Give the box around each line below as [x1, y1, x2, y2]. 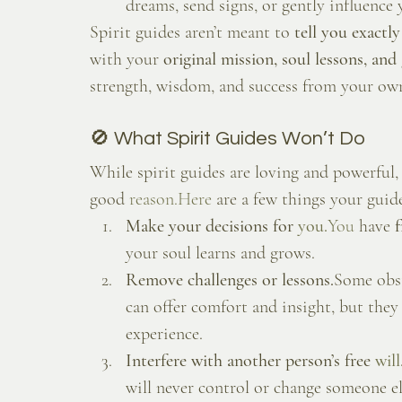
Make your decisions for [126, 215, 298, 238]
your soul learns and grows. [126, 242, 315, 265]
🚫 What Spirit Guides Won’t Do [90, 128, 365, 150]
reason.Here [129, 188, 212, 211]
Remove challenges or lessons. [126, 269, 334, 292]
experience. [126, 323, 203, 345]
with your [90, 48, 163, 71]
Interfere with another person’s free [126, 350, 375, 372]
